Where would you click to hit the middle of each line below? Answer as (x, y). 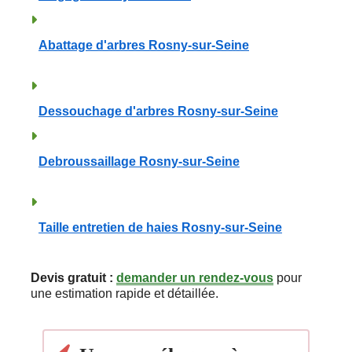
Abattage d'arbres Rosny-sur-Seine (144, 45)
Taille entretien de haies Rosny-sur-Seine (160, 227)
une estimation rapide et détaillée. (125, 293)
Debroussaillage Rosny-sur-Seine (139, 161)
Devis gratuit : (72, 277)
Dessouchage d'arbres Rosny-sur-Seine (158, 111)
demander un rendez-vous (195, 277)
